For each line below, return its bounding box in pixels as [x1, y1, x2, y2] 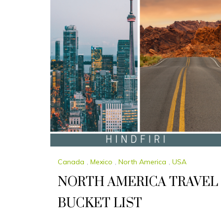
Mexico [90, 157, 112, 167]
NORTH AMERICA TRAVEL [58, 174, 218, 191]
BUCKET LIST [58, 195, 142, 212]
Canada [58, 157, 84, 167]
